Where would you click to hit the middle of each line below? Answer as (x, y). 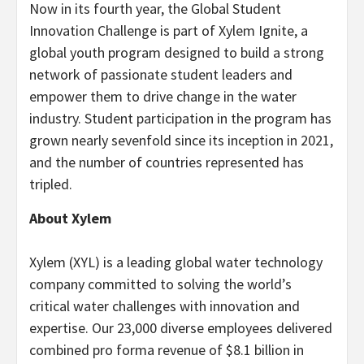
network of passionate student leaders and (161, 74)
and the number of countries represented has (167, 162)
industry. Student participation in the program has (180, 118)
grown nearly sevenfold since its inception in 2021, (181, 140)
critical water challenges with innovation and (165, 305)
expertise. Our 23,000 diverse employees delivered (181, 327)
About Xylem (70, 218)
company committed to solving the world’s (160, 284)
